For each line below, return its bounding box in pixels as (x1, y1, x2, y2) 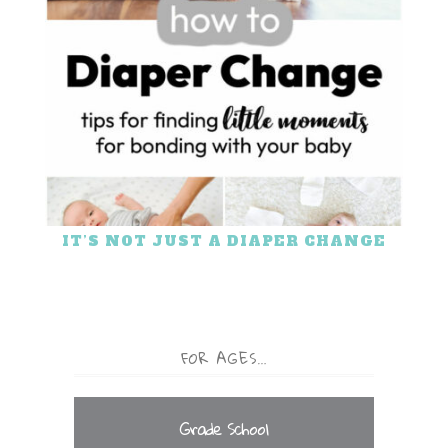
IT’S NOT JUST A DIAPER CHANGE (62, 231, 386, 251)
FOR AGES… (181, 344, 267, 372)
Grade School (180, 413, 268, 444)
